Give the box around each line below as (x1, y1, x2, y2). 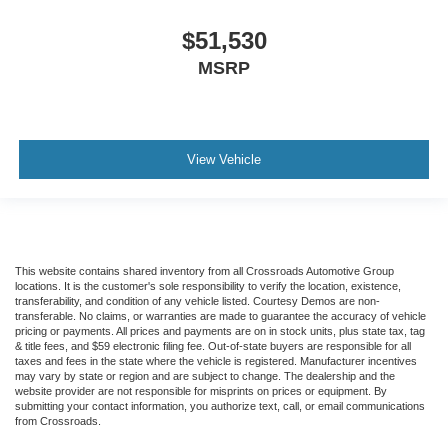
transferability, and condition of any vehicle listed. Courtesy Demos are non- (15, 295, 380, 308)
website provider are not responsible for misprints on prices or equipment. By (15, 385, 387, 398)
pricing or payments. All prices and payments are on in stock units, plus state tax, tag (15, 325, 425, 338)
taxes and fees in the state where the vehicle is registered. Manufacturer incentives (15, 355, 417, 368)
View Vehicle (187, 152, 261, 168)
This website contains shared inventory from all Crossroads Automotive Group (15, 265, 394, 278)
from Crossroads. (15, 415, 101, 428)
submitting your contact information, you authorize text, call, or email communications (15, 400, 425, 413)
